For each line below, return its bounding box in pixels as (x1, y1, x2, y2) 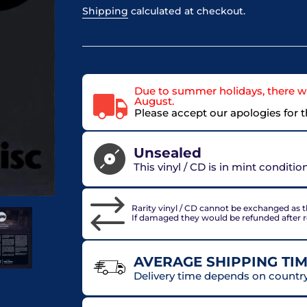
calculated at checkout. (128, 4, 245, 17)
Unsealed (134, 145, 201, 162)
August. (134, 94, 174, 108)
